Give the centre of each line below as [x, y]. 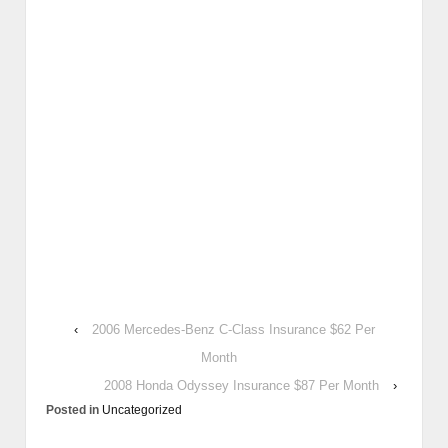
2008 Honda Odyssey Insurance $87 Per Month [241, 386]
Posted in [74, 410]
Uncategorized [142, 410]
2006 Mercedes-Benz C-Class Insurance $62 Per [233, 330]
